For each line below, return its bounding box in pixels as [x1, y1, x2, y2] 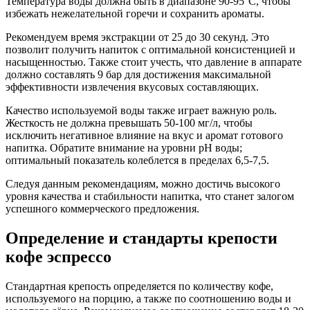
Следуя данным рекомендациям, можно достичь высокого [6, 178, 280, 190]
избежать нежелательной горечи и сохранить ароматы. [6, 8, 264, 20]
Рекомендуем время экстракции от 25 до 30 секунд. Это [6, 31, 269, 44]
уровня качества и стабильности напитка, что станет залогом [6, 190, 294, 203]
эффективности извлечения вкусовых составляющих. [6, 81, 259, 93]
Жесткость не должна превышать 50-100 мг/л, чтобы [6, 117, 253, 129]
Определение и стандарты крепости [6, 229, 277, 248]
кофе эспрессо [6, 248, 111, 266]
